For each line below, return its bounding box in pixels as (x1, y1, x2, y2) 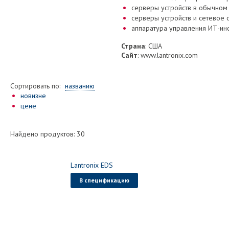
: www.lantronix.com (138, 51, 198, 60)
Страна (121, 41, 145, 51)
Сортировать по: (10, 81, 60, 90)
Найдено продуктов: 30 (10, 129, 85, 139)
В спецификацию (79, 176, 129, 184)
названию (65, 81, 95, 90)
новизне (20, 91, 46, 100)
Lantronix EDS (71, 161, 113, 170)
